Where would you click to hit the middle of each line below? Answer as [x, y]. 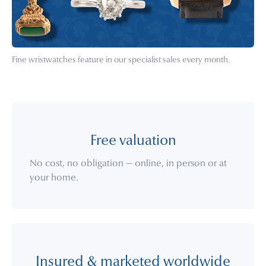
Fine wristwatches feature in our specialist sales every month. [121, 61]
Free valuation [133, 142]
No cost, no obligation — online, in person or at [128, 164]
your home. [54, 178]
